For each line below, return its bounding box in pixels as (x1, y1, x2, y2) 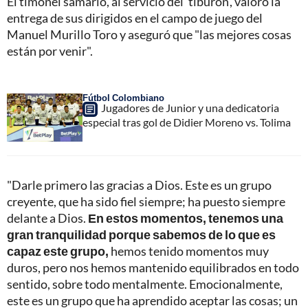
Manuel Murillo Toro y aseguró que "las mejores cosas (7, 27, 291, 43)
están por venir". (7, 43, 93, 59)
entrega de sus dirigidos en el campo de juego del (7, 10, 263, 26)
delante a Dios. (7, 210, 88, 226)
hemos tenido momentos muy (109, 243, 269, 259)
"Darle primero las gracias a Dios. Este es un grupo (7, 177, 272, 193)
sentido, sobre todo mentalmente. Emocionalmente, (7, 276, 283, 292)
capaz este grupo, (7, 243, 109, 259)
